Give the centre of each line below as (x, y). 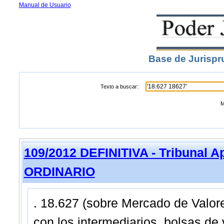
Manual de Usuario (45, 5)
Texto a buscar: (120, 86)
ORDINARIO (59, 172)
